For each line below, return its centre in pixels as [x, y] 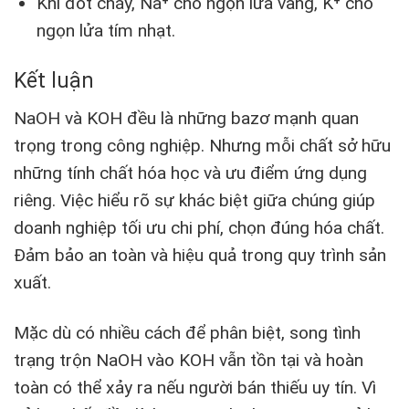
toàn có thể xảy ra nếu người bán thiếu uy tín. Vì [195, 387]
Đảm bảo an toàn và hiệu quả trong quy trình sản [200, 255]
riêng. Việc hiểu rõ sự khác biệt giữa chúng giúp [194, 200]
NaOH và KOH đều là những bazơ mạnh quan [186, 118]
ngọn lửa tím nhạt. [105, 31]
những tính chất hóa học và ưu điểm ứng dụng [190, 173]
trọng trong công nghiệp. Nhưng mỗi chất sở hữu [202, 145]
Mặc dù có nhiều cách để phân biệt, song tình [187, 332]
